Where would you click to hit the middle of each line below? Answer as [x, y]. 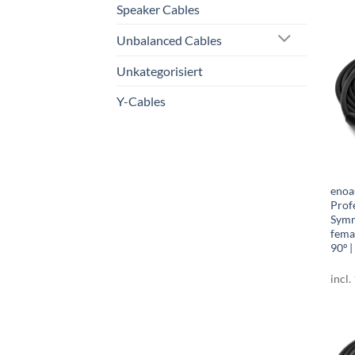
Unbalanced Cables [169, 40]
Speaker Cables [158, 9]
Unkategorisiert [160, 71]
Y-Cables [141, 101]
